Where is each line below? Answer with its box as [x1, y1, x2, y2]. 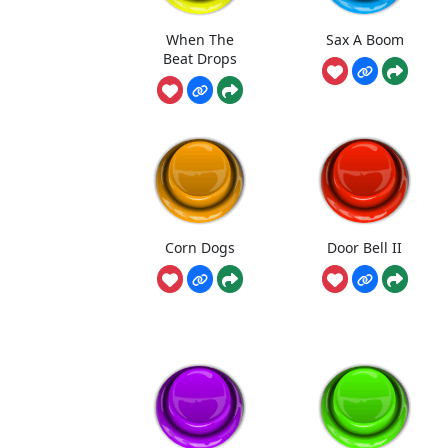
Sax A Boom [325, 29, 404, 49]
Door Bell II [327, 238, 403, 258]
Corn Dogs [165, 238, 236, 258]
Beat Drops [163, 48, 238, 68]
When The [166, 29, 235, 49]
